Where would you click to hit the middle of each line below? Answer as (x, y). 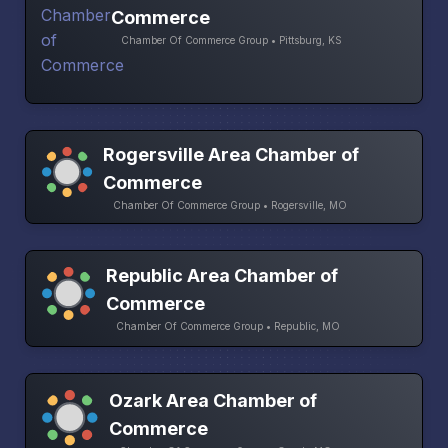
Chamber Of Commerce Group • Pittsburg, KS (231, 40)
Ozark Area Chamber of (213, 400)
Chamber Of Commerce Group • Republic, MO (227, 326)
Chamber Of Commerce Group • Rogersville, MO (229, 204)
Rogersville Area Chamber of (230, 154)
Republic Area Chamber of (221, 276)
